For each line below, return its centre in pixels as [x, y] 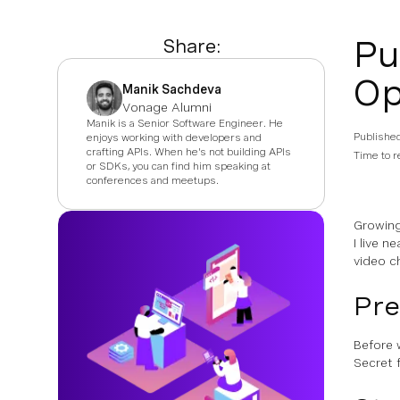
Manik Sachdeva [172, 89]
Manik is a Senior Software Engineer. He [185, 123]
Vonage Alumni [167, 107]
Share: [191, 46]
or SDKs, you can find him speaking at [179, 166]
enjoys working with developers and [174, 137]
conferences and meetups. [153, 180]
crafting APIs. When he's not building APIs [189, 152]
